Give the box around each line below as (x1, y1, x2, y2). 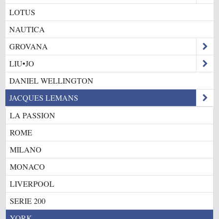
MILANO (10, 144, 42, 154)
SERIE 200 (10, 196, 45, 206)
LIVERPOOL (10, 178, 54, 189)
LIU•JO (9, 58, 34, 68)
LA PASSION (10, 110, 55, 120)
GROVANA (9, 41, 48, 51)
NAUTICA (9, 24, 45, 34)
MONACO (10, 161, 45, 172)
